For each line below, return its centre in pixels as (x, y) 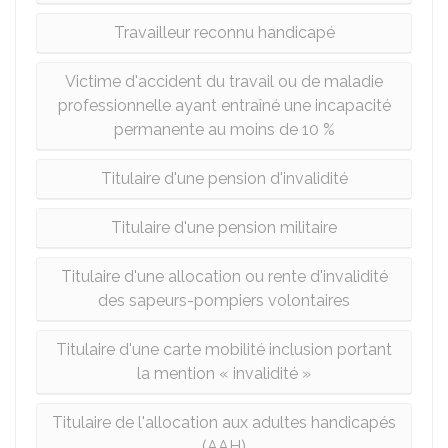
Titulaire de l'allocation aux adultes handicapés (224, 422)
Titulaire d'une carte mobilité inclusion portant (224, 349)
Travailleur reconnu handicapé (224, 32)
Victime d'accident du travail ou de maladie (224, 81)
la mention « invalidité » (224, 373)
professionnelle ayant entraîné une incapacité (224, 105)
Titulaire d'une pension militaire (224, 227)
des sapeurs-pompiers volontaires (224, 300)
